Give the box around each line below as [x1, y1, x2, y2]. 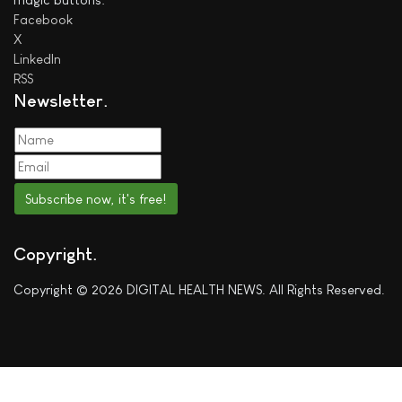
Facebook [13, 11, 73, 27]
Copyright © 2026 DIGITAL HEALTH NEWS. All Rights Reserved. [13, 281, 385, 297]
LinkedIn [13, 50, 61, 66]
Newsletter [13, 90, 103, 110]
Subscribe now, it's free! [25, 190, 167, 206]
